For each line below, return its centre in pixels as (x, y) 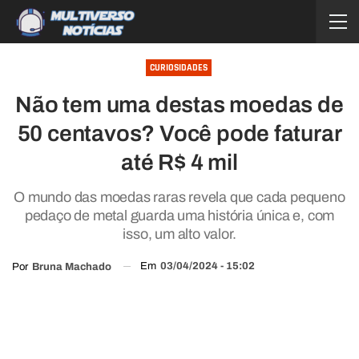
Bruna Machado (72, 266)
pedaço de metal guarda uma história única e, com (179, 216)
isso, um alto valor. (179, 234)
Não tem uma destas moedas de (179, 105)
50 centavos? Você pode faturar (179, 133)
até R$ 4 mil (179, 162)
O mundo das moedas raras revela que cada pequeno (179, 197)
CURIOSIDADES (178, 68)
